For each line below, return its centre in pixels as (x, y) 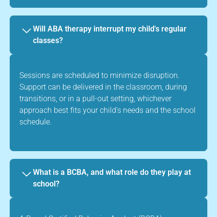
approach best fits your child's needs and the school (108, 110)
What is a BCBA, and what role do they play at (112, 172)
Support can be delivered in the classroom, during (103, 87)
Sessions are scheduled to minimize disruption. (100, 75)
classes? (48, 40)
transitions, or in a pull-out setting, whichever (95, 98)
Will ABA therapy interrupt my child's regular (110, 29)
